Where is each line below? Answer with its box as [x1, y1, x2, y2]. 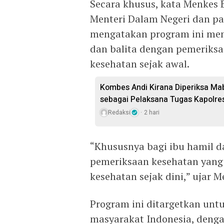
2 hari [144, 108, 159, 117]
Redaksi [108, 108, 130, 117]
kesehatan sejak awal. [90, 57, 189, 70]
